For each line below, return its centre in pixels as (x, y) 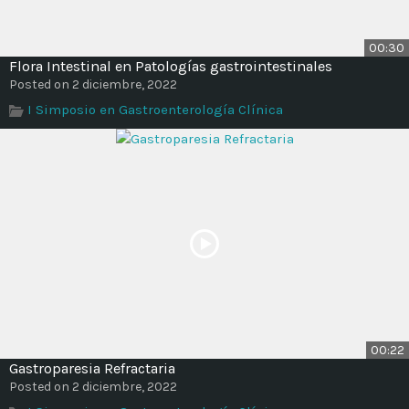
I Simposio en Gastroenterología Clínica (155, 109)
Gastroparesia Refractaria (92, 368)
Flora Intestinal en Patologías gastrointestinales (171, 66)
